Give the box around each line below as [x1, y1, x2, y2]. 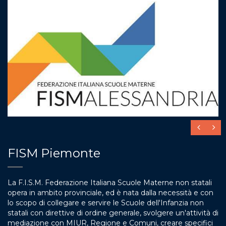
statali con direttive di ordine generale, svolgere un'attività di [8, 208, 218, 217]
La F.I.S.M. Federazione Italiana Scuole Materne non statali [8, 178, 212, 187]
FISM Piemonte [8, 145, 100, 160]
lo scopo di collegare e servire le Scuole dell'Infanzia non [8, 198, 204, 207]
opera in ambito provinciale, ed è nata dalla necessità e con [8, 188, 213, 197]
